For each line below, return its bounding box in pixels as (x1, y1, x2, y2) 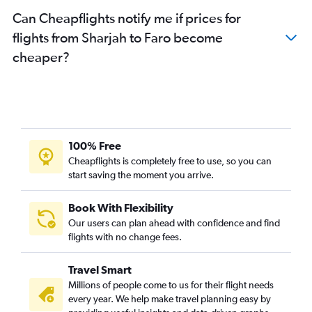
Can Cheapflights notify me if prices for (13, 10, 241, 26)
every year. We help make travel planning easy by (68, 293, 271, 305)
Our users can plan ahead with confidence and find (68, 217, 280, 229)
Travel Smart (68, 263, 132, 276)
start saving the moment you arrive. (68, 169, 214, 181)
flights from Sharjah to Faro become (13, 29, 223, 46)
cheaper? (13, 49, 70, 65)
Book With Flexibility (68, 201, 173, 214)
